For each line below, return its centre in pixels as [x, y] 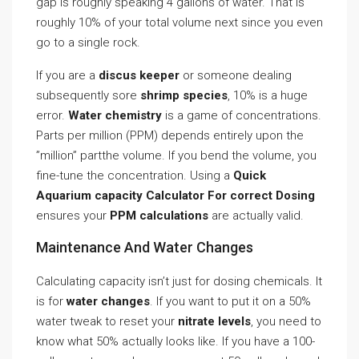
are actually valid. [256, 216]
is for [51, 301]
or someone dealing [236, 75]
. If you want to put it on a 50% [230, 301]
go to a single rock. [88, 42]
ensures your [73, 216]
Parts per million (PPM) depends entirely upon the [170, 135]
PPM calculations [159, 216]
